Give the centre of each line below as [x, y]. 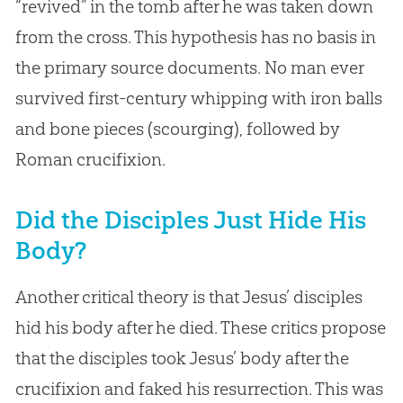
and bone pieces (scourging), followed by [177, 128]
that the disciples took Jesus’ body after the [182, 358]
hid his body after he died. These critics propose [200, 327]
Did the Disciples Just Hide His [190, 219]
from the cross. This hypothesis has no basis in [195, 36]
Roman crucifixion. [90, 159]
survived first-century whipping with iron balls [198, 98]
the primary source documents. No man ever [189, 67]
